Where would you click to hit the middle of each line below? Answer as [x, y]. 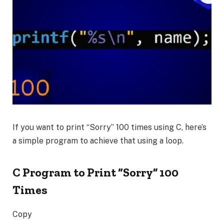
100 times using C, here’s [160, 127]
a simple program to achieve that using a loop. [98, 141]
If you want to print [49, 127]
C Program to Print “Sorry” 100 [95, 172]
